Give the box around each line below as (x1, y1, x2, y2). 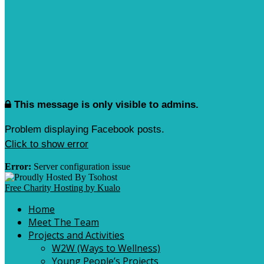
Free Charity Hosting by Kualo (5, 183, 120, 193)
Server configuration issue (31, 161, 130, 172)
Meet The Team (28, 216, 99, 229)
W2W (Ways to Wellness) (52, 242, 160, 255)
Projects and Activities (28, 229, 124, 242)
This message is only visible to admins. (14, 99, 199, 111)
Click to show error (5, 138, 88, 150)
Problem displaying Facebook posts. (5, 124, 164, 136)
